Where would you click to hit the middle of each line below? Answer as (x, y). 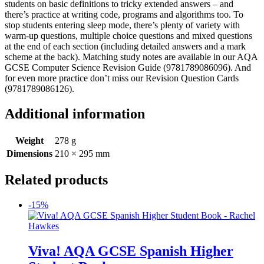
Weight (29, 140)
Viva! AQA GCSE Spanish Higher (131, 251)
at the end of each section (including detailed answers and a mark (125, 46)
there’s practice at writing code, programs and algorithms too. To (124, 14)
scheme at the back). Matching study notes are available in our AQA (131, 57)
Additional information (75, 113)
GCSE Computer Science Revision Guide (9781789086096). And (128, 67)
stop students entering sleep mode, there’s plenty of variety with (122, 25)
